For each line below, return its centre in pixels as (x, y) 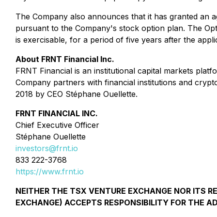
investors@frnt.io (47, 148)
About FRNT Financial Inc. (65, 59)
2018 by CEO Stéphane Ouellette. (77, 94)
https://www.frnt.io (50, 171)
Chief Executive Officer (57, 125)
